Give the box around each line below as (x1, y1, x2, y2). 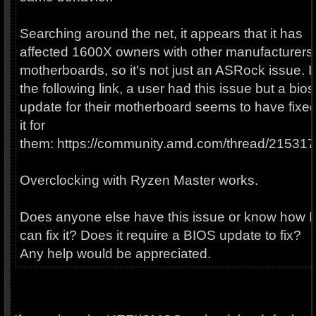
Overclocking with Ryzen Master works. (19, 173, 258, 188)
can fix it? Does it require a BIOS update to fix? (19, 228, 301, 243)
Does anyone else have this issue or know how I (19, 209, 312, 224)
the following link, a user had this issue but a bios (19, 81, 315, 96)
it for (19, 118, 45, 133)
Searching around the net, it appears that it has (19, 26, 303, 41)
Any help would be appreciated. (19, 246, 211, 261)
